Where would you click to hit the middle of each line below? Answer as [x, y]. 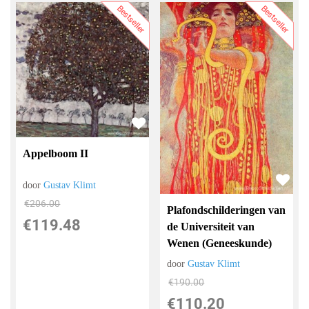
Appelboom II [56, 153]
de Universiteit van [211, 227]
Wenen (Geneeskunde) [220, 243]
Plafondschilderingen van [227, 210]
